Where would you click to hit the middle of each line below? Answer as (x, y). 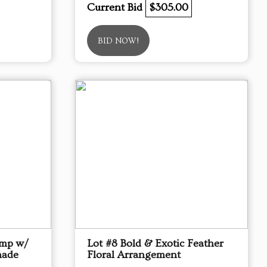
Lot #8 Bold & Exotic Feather (155, 243)
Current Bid (116, 7)
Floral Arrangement (134, 255)
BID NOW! (118, 41)
